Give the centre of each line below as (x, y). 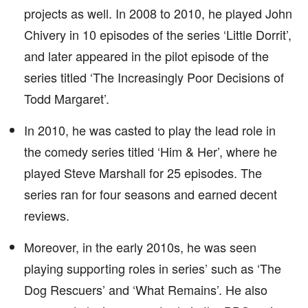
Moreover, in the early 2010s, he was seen (140, 247)
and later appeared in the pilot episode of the (146, 56)
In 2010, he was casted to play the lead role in (150, 130)
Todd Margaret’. (67, 98)
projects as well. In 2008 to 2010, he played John (158, 13)
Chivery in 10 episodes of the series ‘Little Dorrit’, (158, 34)
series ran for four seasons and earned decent (151, 194)
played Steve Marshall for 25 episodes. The (143, 173)
